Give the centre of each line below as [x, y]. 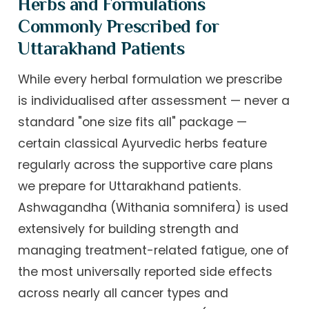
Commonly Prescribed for [119, 27]
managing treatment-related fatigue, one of [154, 251]
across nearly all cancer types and [123, 293]
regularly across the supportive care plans [146, 165]
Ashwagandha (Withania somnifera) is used [153, 208]
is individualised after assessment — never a [154, 101]
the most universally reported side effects [146, 272]
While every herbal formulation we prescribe [150, 80]
